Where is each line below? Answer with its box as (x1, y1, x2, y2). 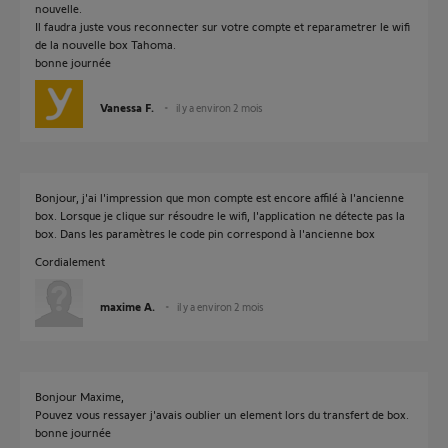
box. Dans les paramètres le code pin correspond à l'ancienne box (35, 226, 375, 240)
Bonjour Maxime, (35, 389, 124, 403)
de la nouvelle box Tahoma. (35, 37, 176, 51)
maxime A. (100, 299, 155, 313)
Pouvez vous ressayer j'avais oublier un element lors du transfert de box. (35, 407, 409, 421)
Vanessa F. (100, 100, 154, 114)
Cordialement (35, 254, 105, 268)
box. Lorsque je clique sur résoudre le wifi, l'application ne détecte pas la (35, 208, 405, 222)
